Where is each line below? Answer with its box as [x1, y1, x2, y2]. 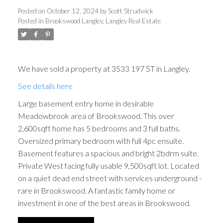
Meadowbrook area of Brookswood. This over [17, 111, 174, 120]
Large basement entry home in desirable [17, 98, 154, 108]
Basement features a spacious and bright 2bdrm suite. [17, 148, 199, 158]
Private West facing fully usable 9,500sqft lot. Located [17, 160, 199, 170]
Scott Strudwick [108, 7, 153, 15]
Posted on [17, 7, 47, 15]
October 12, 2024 [46, 7, 99, 15]
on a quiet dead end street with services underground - [17, 173, 202, 183]
